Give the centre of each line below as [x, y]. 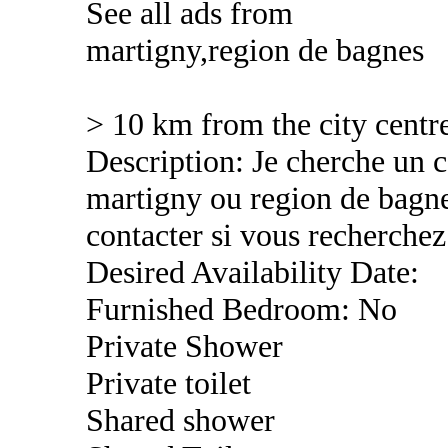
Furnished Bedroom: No [241, 309]
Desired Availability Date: [252, 272]
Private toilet [168, 383]
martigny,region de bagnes [255, 50]
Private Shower [184, 346]
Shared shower [180, 420]
